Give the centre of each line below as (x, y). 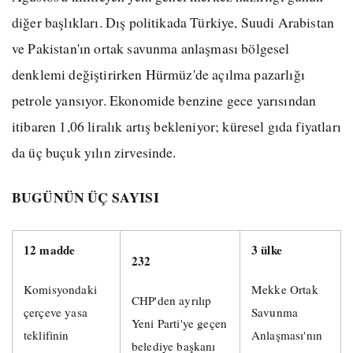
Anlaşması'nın (287, 335)
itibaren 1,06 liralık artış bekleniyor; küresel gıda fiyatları (176, 126)
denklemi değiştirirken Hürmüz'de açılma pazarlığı (158, 74)
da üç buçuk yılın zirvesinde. (94, 152)
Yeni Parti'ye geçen (180, 323)
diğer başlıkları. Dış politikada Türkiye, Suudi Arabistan (173, 22)
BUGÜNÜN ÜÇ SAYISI (85, 197)
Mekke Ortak (285, 290)
